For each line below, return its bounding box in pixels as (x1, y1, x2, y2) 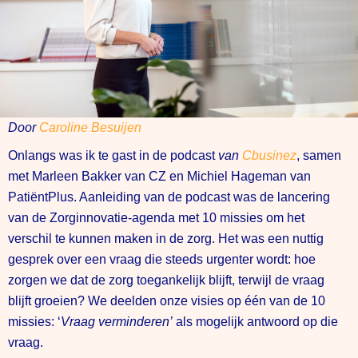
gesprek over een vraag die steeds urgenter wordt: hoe (8, 252, 316, 266)
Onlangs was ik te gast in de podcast (8, 148, 218, 162)
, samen (296, 148, 341, 162)
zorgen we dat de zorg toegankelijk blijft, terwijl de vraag (8, 272, 324, 287)
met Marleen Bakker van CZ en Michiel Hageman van (8, 169, 311, 183)
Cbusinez (242, 148, 296, 162)
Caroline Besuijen (39, 120, 141, 134)
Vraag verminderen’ (61, 314, 173, 328)
